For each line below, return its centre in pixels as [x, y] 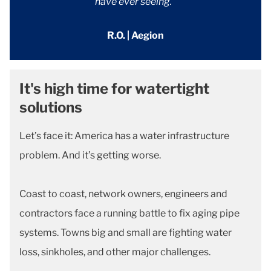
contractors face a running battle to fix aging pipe [129, 213]
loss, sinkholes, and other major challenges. [116, 252]
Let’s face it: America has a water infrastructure [124, 136]
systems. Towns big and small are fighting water [126, 233]
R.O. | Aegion [135, 35]
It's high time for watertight [114, 89]
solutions [51, 107]
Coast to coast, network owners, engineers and [123, 194]
